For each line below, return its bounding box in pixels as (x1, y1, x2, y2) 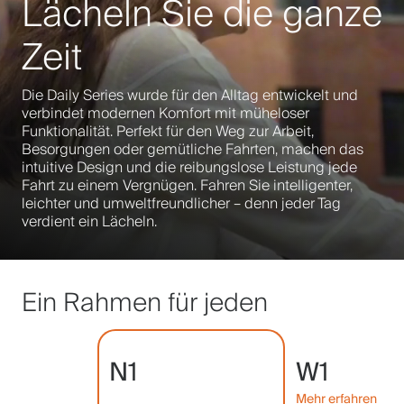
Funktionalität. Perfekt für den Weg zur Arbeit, (22, 120, 314, 142)
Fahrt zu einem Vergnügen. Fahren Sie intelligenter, (22, 174, 353, 197)
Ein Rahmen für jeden (22, 282, 268, 323)
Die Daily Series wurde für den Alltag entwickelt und (22, 84, 358, 106)
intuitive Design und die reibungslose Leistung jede (22, 156, 357, 179)
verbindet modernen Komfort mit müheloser (22, 102, 309, 124)
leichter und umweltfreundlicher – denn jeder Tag (22, 192, 341, 215)
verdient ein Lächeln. (22, 210, 157, 233)
